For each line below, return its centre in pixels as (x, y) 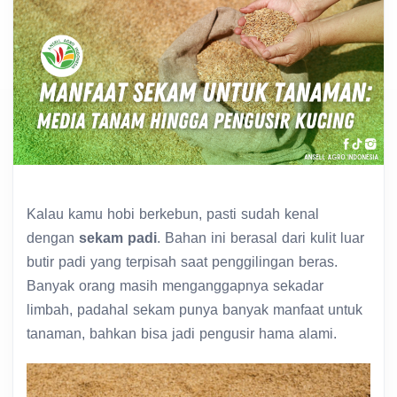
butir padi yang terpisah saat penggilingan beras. (182, 262)
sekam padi (118, 238)
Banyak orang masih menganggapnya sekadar (175, 286)
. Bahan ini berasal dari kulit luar (261, 238)
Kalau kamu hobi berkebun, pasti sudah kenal (173, 214)
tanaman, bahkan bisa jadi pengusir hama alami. (182, 334)
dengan (53, 238)
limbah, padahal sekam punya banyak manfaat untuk (195, 310)
